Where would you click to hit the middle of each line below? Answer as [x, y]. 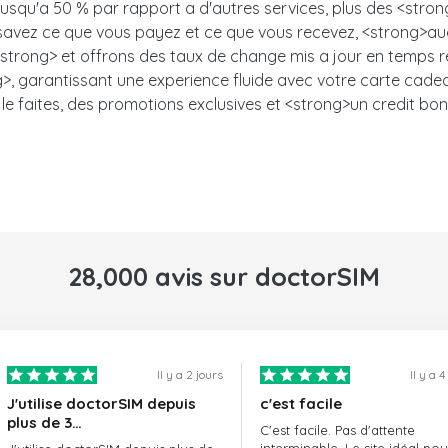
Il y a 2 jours [189, 375]
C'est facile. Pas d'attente [337, 430]
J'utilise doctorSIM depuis [101, 404]
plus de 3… [44, 423]
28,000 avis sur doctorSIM [224, 277]
